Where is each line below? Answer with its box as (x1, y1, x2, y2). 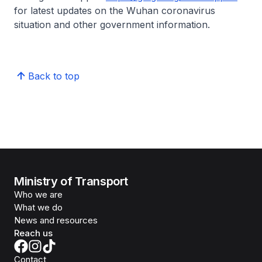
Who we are (14, 189, 63, 200)
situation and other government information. (14, 19, 210, 30)
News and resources (14, 215, 98, 226)
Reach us (14, 227, 53, 239)
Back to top (28, 70, 80, 82)
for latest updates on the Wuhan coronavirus (14, 5, 215, 16)
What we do (14, 202, 63, 213)
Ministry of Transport (14, 174, 128, 188)
